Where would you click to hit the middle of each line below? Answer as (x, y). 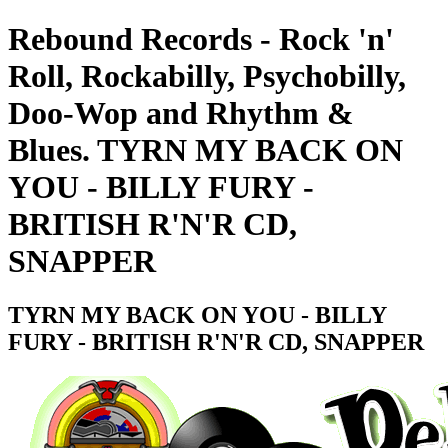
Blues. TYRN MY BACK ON (205, 150)
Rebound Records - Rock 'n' (201, 39)
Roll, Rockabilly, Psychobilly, (207, 76)
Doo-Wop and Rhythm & (181, 113)
